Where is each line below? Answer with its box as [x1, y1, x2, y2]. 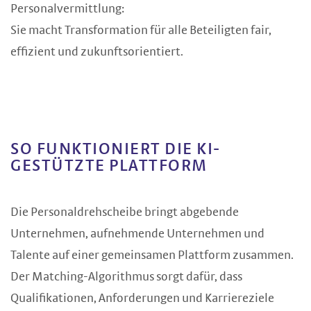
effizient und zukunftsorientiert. [10, 46, 185, 58]
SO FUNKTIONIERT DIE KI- [10, 141, 221, 158]
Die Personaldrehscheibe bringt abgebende [10, 206, 239, 219]
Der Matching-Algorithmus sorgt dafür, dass [10, 271, 242, 283]
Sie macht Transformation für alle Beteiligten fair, [10, 24, 271, 37]
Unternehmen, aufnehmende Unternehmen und [10, 228, 264, 240]
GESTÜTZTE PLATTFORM [10, 158, 208, 174]
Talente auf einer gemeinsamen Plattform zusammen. [10, 249, 294, 262]
